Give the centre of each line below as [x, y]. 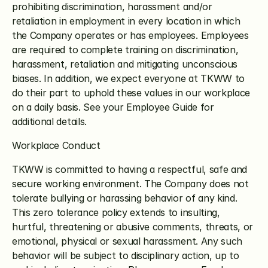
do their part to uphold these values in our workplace [131, 93]
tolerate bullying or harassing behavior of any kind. [125, 198]
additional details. [49, 121]
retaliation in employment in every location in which [126, 21]
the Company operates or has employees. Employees [130, 35]
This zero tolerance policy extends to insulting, [116, 212]
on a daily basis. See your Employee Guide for [113, 107]
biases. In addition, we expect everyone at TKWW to [128, 78]
